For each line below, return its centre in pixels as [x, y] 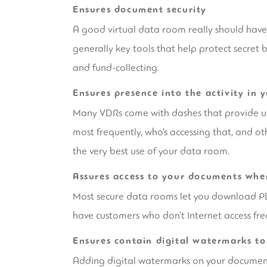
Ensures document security [140, 9]
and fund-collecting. [116, 67]
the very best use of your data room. [151, 151]
